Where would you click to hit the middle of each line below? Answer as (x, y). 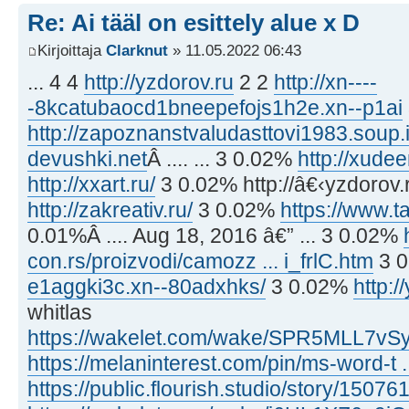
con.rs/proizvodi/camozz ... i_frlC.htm (200, 261)
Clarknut (137, 50)
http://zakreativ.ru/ (110, 210)
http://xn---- (325, 82)
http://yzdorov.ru (159, 82)
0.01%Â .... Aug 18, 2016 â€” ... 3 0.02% (215, 235)
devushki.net (87, 158)
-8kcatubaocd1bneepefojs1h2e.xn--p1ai (215, 107)
